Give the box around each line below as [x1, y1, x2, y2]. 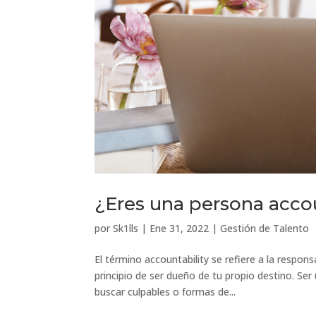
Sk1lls [113, 221, 139, 235]
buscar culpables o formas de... [95, 285, 236, 298]
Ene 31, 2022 [150, 221, 209, 235]
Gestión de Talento [220, 221, 310, 235]
